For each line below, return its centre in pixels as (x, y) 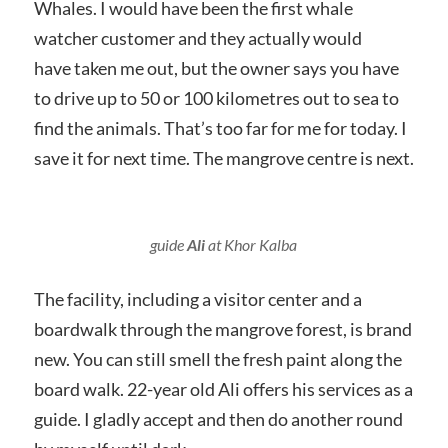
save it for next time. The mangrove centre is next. (223, 157)
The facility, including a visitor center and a (197, 298)
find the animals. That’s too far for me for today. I (220, 127)
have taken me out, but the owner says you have (216, 67)
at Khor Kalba (251, 244)
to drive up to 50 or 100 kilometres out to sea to (216, 97)
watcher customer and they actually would (197, 37)
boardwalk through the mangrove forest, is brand (222, 328)
